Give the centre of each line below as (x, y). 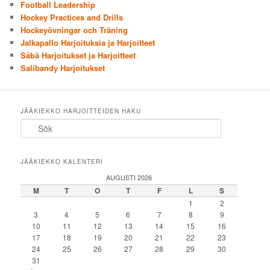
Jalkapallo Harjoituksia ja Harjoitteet (88, 42)
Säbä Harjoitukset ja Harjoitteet (78, 55)
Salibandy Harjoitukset (63, 67)
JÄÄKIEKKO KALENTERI (62, 162)
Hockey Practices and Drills (72, 17)
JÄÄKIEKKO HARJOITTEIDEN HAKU (81, 111)
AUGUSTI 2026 (129, 177)
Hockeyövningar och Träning (74, 30)
